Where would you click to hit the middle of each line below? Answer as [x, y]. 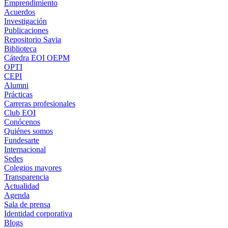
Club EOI [20, 112]
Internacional [25, 149]
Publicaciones [26, 30]
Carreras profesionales [40, 103]
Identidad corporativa [38, 213]
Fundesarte [22, 140]
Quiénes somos [28, 131]
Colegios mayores [33, 167]
